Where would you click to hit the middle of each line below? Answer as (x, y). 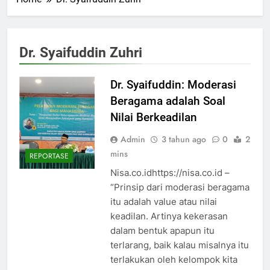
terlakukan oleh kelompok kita (174, 259)
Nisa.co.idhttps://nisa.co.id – (170, 172)
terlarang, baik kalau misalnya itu (179, 245)
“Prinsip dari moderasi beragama (180, 187)
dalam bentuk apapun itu (162, 230)
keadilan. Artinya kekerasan (169, 216)
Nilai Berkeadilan (153, 117)
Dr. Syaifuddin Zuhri (81, 52)
